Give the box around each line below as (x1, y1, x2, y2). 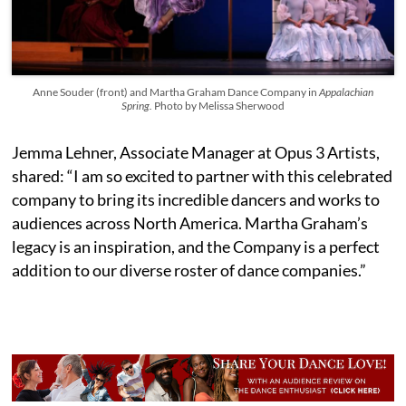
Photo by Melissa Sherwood (153, 98, 285, 112)
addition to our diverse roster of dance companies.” (12, 259, 367, 280)
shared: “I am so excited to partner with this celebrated (12, 165, 393, 186)
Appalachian (318, 84, 373, 99)
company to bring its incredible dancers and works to (12, 188, 381, 209)
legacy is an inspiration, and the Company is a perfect (12, 236, 381, 256)
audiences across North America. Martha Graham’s (12, 212, 369, 233)
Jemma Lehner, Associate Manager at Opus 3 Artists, (12, 141, 381, 162)
